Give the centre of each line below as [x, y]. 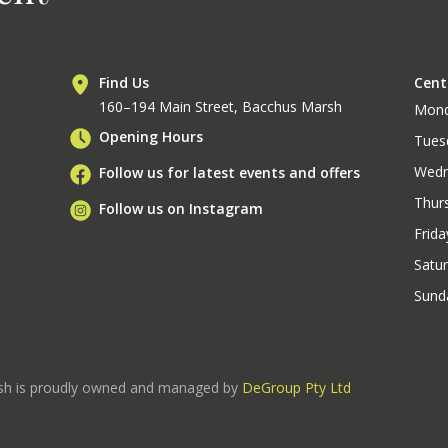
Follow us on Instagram [181, 209]
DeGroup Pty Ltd [296, 388]
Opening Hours [151, 137]
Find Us [124, 83]
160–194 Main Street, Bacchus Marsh [221, 107]
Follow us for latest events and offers [230, 173]
